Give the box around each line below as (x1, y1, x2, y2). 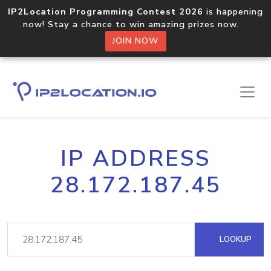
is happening (203, 5, 263, 18)
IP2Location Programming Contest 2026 (8, 5, 203, 18)
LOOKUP (217, 233, 252, 245)
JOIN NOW (112, 35, 159, 47)
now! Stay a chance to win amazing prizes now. (23, 18, 248, 30)
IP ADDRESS (60, 143, 211, 174)
